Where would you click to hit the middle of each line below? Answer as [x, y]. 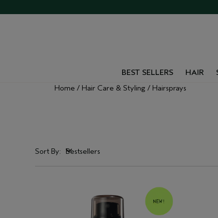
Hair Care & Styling [114, 88]
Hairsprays [169, 88]
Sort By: [48, 151]
